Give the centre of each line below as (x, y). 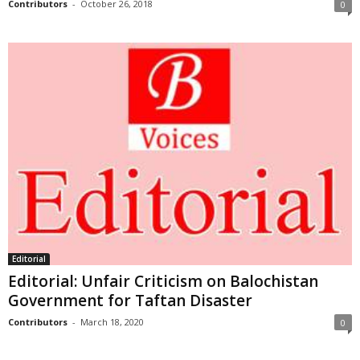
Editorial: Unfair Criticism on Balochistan (163, 281)
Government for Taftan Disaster (130, 300)
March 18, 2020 (112, 321)
